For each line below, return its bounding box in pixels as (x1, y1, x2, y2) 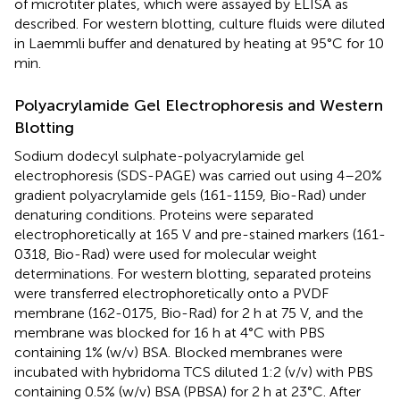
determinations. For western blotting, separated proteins (14, 264, 371, 282)
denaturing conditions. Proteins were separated (14, 205, 313, 223)
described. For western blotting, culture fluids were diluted (14, 14, 385, 32)
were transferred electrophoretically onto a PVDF (14, 284, 329, 302)
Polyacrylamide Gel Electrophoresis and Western (14, 95, 383, 115)
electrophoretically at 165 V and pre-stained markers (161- (14, 225, 386, 243)
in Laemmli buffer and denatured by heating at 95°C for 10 (14, 34, 384, 52)
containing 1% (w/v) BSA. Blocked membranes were (14, 343, 343, 361)
